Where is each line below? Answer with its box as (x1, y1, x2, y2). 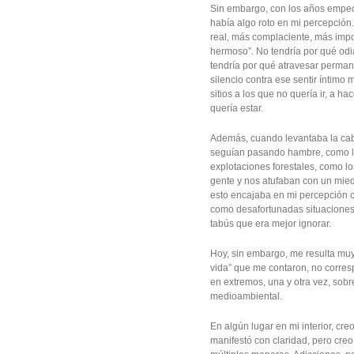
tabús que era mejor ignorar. (210, 218, 331, 229)
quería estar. (210, 103, 263, 114)
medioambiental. (210, 291, 282, 302)
